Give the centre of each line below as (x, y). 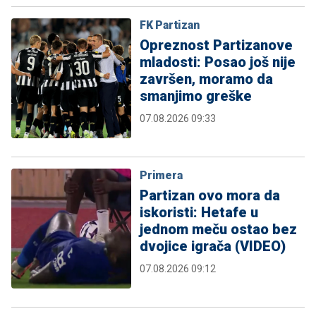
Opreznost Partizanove (216, 45)
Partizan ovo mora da (210, 196)
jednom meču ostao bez (218, 230)
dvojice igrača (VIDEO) (213, 247)
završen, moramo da (206, 79)
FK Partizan (170, 25)
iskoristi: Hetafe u (199, 213)
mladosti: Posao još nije (218, 62)
